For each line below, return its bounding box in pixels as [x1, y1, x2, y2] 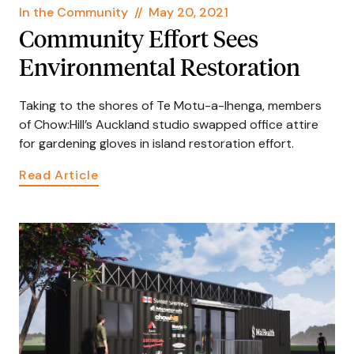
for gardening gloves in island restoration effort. [19, 135, 294, 153]
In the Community [19, 3, 128, 21]
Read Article [19, 167, 99, 184]
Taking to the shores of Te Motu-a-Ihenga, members [19, 97, 322, 115]
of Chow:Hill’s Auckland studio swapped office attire [19, 116, 318, 134]
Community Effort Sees [19, 29, 258, 54]
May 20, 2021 [149, 3, 228, 21]
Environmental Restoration [19, 58, 300, 82]
